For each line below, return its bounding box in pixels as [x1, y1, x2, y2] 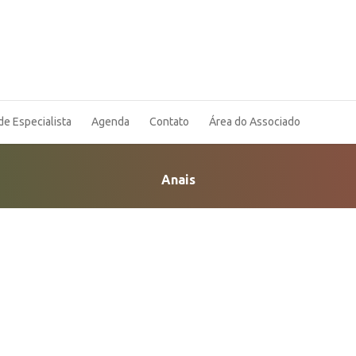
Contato [149, 115, 189, 128]
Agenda [91, 115, 130, 128]
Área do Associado [209, 115, 300, 128]
